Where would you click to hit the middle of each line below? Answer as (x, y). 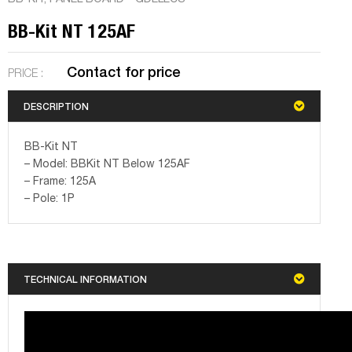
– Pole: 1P (49, 199)
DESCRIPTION (56, 106)
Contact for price (124, 71)
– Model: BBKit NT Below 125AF (107, 164)
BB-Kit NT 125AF (71, 30)
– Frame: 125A (60, 181)
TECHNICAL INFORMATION (85, 279)
